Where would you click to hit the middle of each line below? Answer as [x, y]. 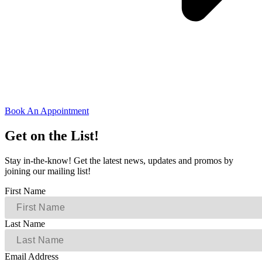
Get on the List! [52, 136]
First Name [25, 191]
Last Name [25, 224]
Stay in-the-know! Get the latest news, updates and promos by [119, 161]
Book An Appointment [47, 111]
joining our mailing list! [48, 171]
